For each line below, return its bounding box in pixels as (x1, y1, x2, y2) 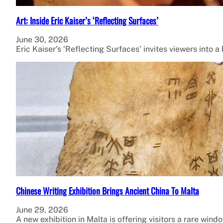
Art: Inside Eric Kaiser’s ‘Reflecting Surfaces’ (16, 14, 158, 27)
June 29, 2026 (16, 205, 68, 215)
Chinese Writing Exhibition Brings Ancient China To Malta (16, 184, 199, 198)
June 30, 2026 (16, 35, 68, 45)
